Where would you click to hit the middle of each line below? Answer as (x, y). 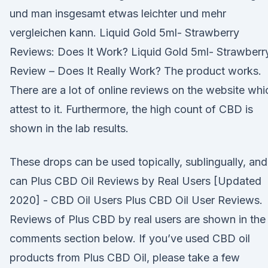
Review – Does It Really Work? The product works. (135, 71)
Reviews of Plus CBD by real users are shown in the (138, 219)
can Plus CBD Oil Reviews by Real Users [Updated (135, 181)
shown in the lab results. (69, 128)
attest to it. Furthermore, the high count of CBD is (131, 109)
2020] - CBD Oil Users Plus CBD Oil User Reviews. (136, 200)
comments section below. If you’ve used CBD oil (130, 238)
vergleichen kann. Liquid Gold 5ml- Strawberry (124, 33)
